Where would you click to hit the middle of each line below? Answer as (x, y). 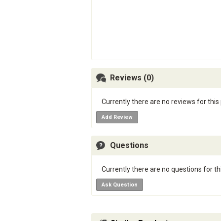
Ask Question (120, 185)
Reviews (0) (132, 78)
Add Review (117, 117)
